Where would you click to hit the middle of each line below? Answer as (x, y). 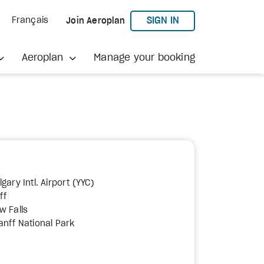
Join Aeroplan (95, 21)
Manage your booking (144, 57)
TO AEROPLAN (209, 20)
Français (30, 21)
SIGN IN (163, 20)
